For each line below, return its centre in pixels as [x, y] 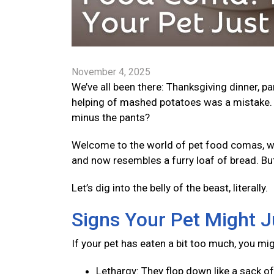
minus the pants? [112, 117]
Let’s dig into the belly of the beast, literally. [171, 188]
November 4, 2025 [111, 72]
